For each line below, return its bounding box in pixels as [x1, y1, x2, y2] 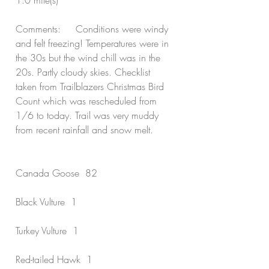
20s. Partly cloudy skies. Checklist [16, 65, 153, 79]
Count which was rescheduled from [16, 94, 160, 107]
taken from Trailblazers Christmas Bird [16, 80, 167, 93]
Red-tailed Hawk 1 [16, 253, 92, 266]
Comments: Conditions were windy [16, 22, 171, 35]
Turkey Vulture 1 [16, 224, 79, 237]
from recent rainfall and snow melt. [16, 123, 153, 136]
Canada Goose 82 [16, 166, 97, 180]
